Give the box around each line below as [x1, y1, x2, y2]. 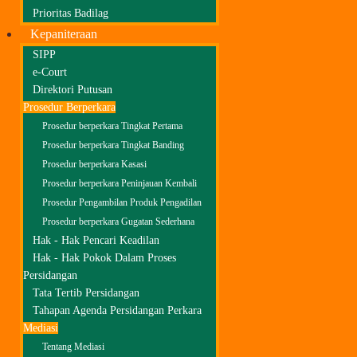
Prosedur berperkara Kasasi [42, 159, 147, 170]
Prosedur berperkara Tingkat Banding [42, 140, 184, 151]
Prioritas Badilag [33, 7, 108, 19]
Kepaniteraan [30, 27, 97, 41]
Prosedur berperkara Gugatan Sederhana [42, 217, 194, 227]
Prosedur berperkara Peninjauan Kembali [42, 178, 197, 189]
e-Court [33, 66, 67, 78]
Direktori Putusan [33, 84, 112, 96]
